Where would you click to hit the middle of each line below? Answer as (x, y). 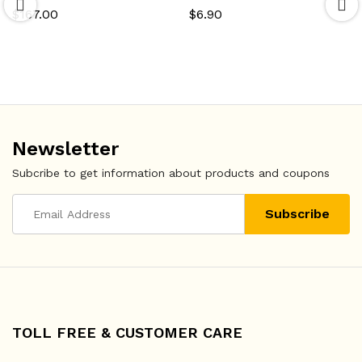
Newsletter (65, 148)
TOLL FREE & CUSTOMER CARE (127, 332)
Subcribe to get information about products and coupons (171, 173)
